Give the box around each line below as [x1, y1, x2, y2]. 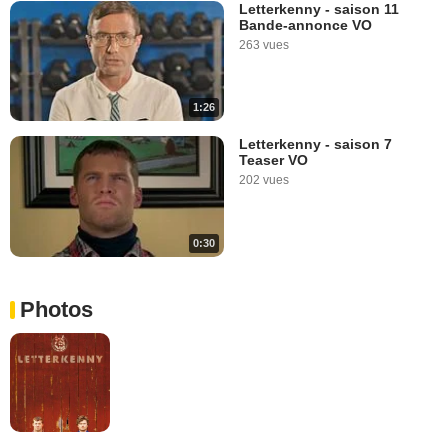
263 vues [239, 37, 289, 52]
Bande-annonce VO [239, 16, 372, 33]
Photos [20, 296, 93, 322]
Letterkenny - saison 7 [239, 136, 392, 153]
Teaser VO [239, 152, 308, 169]
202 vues [239, 173, 289, 188]
